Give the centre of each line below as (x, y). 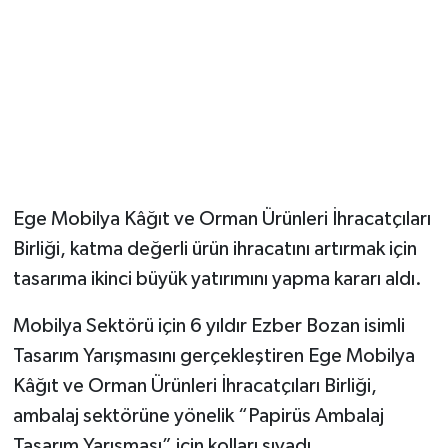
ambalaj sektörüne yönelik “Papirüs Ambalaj (198, 416)
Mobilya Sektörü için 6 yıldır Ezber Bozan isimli (208, 326)
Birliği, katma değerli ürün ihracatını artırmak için (214, 249)
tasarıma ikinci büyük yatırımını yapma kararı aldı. (217, 279)
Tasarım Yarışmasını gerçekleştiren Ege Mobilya (213, 356)
